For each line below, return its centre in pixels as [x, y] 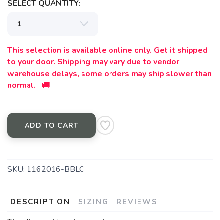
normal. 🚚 [28, 86]
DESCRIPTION [40, 202]
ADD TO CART [52, 126]
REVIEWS [137, 202]
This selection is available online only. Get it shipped [108, 50]
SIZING [93, 202]
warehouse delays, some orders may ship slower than [110, 74]
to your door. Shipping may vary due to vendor [93, 62]
